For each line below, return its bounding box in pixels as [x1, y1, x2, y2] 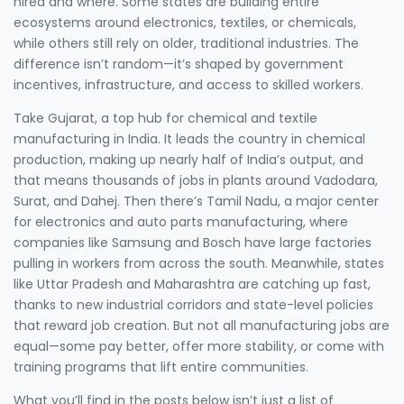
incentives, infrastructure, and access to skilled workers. [14, 75, 363, 94]
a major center [284, 191, 379, 210]
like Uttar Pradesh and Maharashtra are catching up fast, [14, 274, 371, 293]
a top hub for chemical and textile [101, 108, 317, 127]
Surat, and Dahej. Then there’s [14, 191, 207, 210]
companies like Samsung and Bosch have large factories [14, 233, 372, 252]
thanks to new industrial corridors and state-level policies [14, 295, 373, 314]
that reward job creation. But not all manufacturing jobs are [14, 316, 390, 335]
